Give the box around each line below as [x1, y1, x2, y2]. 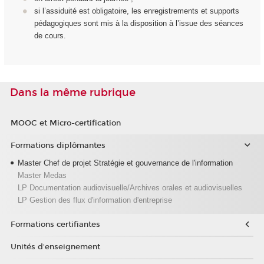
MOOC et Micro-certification [10, 118, 121, 128]
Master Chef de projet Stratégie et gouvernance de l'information [17, 158, 233, 167]
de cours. [34, 31, 66, 41]
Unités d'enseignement [10, 242, 100, 252]
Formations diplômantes [10, 140, 105, 150]
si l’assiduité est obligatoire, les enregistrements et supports [34, 6, 239, 16]
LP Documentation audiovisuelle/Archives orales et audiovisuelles [17, 183, 242, 192]
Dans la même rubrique [10, 85, 136, 99]
